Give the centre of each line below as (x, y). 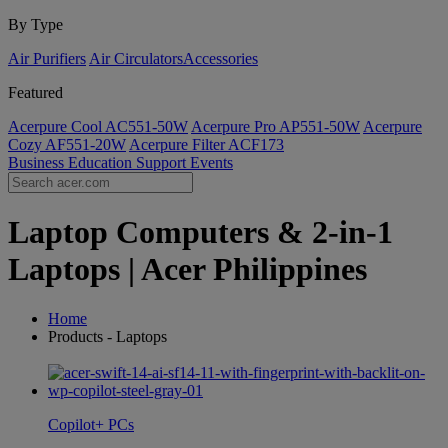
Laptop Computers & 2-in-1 (200, 232)
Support (163, 162)
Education (102, 162)
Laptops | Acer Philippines (187, 269)
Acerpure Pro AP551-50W (275, 126)
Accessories (220, 58)
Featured (35, 92)
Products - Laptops (107, 336)
